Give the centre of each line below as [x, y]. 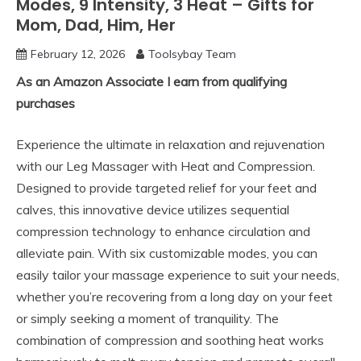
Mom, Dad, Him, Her [96, 25]
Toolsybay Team [192, 54]
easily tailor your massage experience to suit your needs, [178, 275]
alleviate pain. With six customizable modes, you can [167, 253]
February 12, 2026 [78, 54]
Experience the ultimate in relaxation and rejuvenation [170, 145]
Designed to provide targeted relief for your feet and [166, 188]
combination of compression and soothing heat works [170, 340]
